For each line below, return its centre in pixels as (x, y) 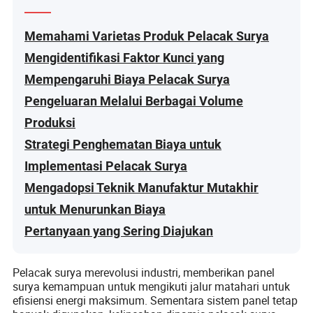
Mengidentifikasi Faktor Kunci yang (125, 57)
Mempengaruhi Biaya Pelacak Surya (128, 79)
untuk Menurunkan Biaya (95, 209)
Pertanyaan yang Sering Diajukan (119, 231)
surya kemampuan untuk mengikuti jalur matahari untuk (152, 286)
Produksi (50, 122)
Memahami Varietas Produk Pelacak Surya (147, 36)
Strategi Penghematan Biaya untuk (123, 144)
